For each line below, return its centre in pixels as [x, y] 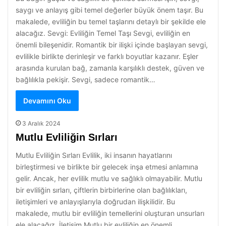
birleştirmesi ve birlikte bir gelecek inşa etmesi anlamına [107, 167]
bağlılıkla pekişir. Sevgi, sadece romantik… [86, 79]
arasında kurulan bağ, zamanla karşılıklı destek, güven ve [110, 68]
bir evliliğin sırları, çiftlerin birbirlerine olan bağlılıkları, [101, 190]
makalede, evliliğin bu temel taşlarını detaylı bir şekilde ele [111, 21]
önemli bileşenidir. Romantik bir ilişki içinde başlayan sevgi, [112, 45]
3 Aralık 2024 [41, 123]
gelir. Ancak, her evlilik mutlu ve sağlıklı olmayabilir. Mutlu [109, 178]
